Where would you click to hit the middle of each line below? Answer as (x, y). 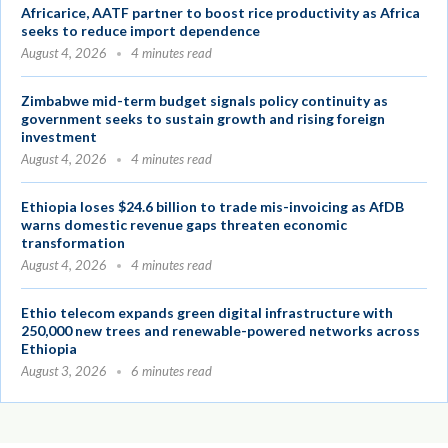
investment (59, 137)
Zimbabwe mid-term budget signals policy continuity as (204, 101)
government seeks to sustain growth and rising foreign (203, 119)
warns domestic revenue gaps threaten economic (184, 225)
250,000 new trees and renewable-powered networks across (220, 331)
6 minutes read (171, 371)
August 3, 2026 (64, 371)
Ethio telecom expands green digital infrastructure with (207, 313)
